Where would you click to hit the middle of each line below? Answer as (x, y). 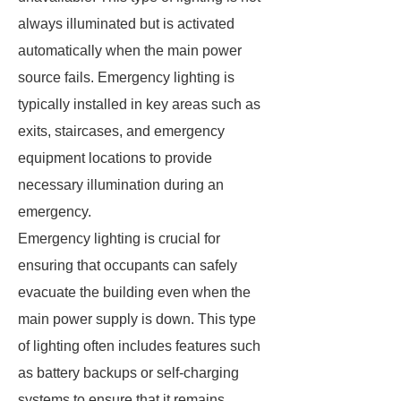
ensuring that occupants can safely (128, 265)
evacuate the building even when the (134, 292)
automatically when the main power (130, 51)
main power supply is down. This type (137, 319)
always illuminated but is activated (126, 24)
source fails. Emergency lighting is (126, 77)
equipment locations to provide (115, 158)
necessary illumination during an (121, 185)
